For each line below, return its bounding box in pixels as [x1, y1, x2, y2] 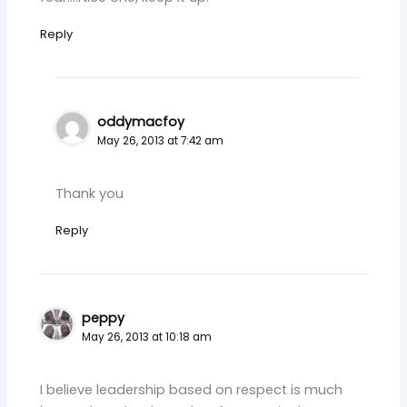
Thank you [55, 184, 124, 203]
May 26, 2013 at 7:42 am [97, 133, 224, 148]
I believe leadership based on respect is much [40, 381, 343, 400]
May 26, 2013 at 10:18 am [82, 329, 213, 344]
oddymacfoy [97, 112, 185, 131]
